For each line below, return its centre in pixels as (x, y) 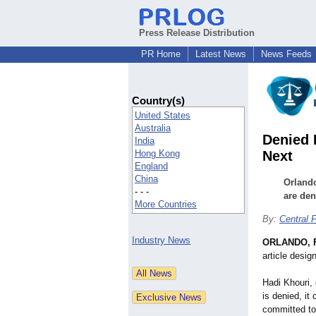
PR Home (161, 54)
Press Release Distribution (197, 33)
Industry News (161, 241)
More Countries (166, 205)
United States (163, 116)
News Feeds (286, 54)
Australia (153, 128)
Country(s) (158, 101)
